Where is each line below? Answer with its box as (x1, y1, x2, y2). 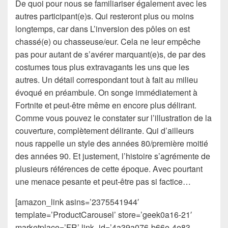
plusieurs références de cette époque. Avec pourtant (15, 162, 203, 175)
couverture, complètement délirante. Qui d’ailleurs (15, 124, 194, 136)
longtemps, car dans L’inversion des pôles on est (15, 22, 190, 35)
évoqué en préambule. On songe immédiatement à (15, 86, 197, 98)
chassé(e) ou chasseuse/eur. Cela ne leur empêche (15, 35, 201, 47)
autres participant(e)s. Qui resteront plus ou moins (15, 10, 194, 22)
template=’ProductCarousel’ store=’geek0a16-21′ (15, 208, 192, 220)
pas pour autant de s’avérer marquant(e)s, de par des (15, 48, 206, 60)
